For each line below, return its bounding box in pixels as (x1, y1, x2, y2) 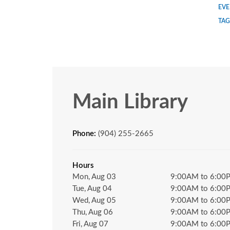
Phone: (72, 129, 98, 138)
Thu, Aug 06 (72, 208, 113, 216)
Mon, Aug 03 (72, 172, 116, 181)
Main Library (72, 91, 188, 112)
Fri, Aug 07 (72, 220, 108, 228)
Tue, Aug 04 (72, 184, 112, 193)
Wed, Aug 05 (72, 196, 116, 204)
